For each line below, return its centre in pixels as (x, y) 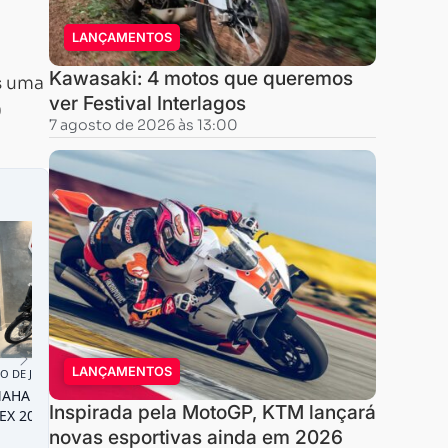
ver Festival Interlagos (147, 103)
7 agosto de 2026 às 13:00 (143, 125)
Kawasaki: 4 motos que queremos (200, 78)
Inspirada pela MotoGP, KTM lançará (212, 412)
